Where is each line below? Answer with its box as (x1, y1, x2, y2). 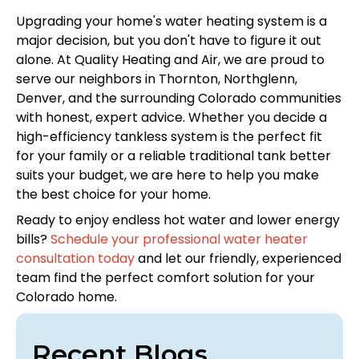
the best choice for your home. (16, 184, 211, 204)
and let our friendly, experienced (135, 248, 341, 268)
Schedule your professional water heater (50, 229, 308, 248)
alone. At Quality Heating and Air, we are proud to (16, 50, 325, 69)
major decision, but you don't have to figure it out (16, 30, 321, 50)
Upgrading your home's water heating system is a (16, 11, 327, 30)
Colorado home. (16, 287, 117, 306)
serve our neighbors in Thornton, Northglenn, (16, 69, 297, 88)
